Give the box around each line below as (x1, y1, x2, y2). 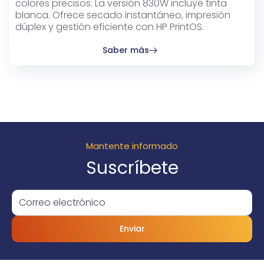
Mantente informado (86, 140, 178, 153)
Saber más (103, 44, 149, 57)
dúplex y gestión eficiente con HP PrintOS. (15, 19, 204, 34)
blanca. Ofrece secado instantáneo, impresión (15, 8, 230, 22)
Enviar (119, 223, 145, 235)
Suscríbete (85, 156, 179, 181)
